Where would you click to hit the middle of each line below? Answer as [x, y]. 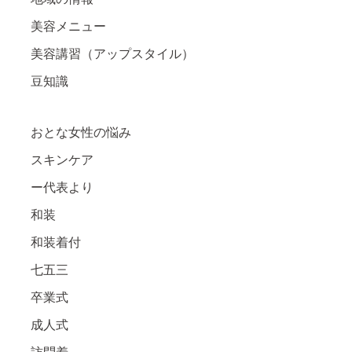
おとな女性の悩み [81, 132]
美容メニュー [68, 26]
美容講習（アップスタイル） [112, 53]
